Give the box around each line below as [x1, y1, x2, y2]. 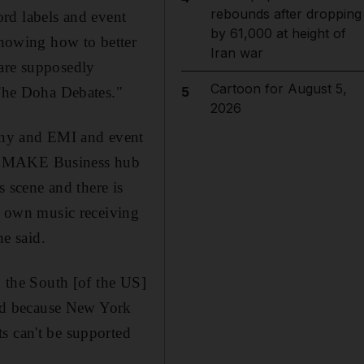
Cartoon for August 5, [210, 80, 347, 97]
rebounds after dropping [210, 6, 362, 22]
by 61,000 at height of [210, 25, 346, 41]
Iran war [210, 45, 263, 61]
